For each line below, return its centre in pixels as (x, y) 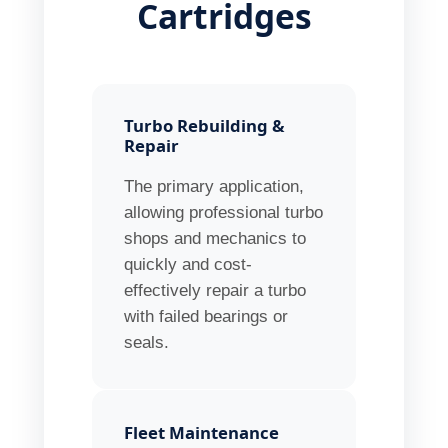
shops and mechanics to (215, 239)
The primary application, (214, 187)
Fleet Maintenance (202, 432)
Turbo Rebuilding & (205, 126)
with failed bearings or (206, 317)
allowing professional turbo (224, 213)
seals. (147, 343)
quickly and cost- (188, 265)
